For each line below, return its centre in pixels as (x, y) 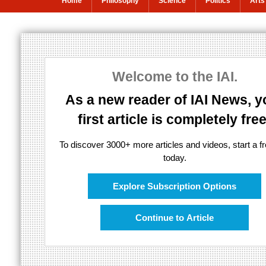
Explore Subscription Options (175, 186)
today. (175, 157)
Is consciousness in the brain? (139, 92)
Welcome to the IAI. (175, 76)
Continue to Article (175, 217)
